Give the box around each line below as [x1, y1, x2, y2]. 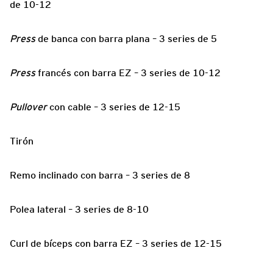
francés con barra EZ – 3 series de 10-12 [35, 67, 221, 79]
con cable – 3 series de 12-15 [47, 101, 180, 113]
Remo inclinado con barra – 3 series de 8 [10, 169, 190, 182]
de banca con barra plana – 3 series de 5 [35, 33, 217, 45]
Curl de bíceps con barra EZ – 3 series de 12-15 [10, 238, 222, 250]
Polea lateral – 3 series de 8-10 [10, 204, 149, 216]
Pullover [10, 101, 47, 113]
